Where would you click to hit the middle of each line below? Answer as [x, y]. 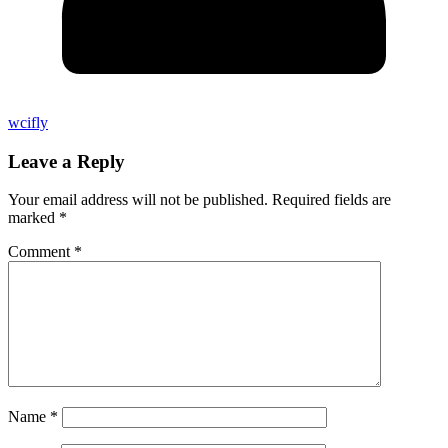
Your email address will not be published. [138, 200]
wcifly [28, 122]
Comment [41, 252]
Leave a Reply [66, 161]
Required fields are [331, 200]
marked [33, 218]
